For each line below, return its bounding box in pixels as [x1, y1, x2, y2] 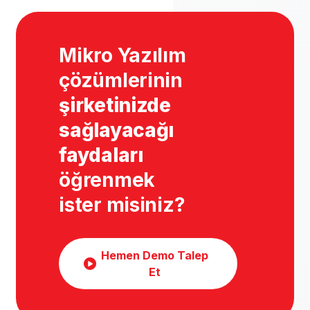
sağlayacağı [59, 118, 174, 142]
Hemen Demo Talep [100, 248, 208, 262]
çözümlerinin [59, 69, 183, 92]
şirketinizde [59, 93, 171, 117]
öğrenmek [59, 168, 155, 192]
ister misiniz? [59, 193, 185, 217]
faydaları [59, 143, 143, 167]
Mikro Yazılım [59, 44, 186, 67]
